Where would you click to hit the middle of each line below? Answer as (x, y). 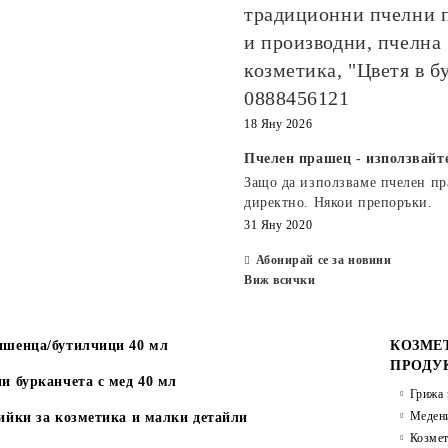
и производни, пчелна (343, 42)
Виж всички (280, 280)
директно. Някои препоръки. (338, 202)
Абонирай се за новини (323, 260)
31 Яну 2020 (278, 225)
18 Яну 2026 (278, 124)
